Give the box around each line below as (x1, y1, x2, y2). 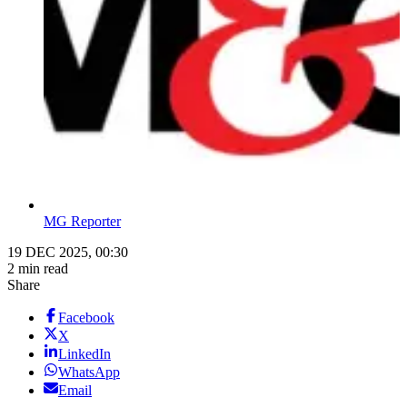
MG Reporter (44, 213, 121, 230)
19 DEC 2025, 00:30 (7, 244, 128, 261)
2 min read (7, 261, 68, 277)
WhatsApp (58, 364, 120, 381)
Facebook (58, 310, 114, 326)
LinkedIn (58, 346, 111, 362)
